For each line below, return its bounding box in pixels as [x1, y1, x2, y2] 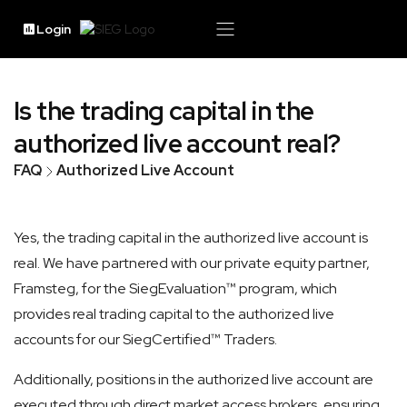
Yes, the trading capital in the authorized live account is [14, 228, 368, 247]
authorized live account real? [14, 126, 341, 161]
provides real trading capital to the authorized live [14, 304, 334, 323]
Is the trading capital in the [14, 94, 314, 128]
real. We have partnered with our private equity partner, [14, 253, 370, 273]
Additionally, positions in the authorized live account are [14, 370, 373, 389]
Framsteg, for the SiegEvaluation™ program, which [14, 279, 337, 298]
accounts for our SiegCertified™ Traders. [14, 330, 277, 349]
